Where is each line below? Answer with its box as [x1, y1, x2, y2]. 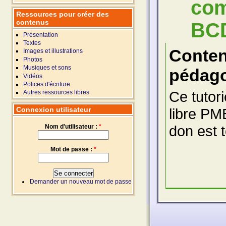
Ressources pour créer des [16, 10, 109, 18]
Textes [23, 39, 41, 47]
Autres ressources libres [23, 89, 89, 96]
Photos [23, 55, 42, 63]
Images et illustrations [23, 47, 83, 55]
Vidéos [23, 72, 42, 80]
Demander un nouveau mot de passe [30, 178, 132, 186]
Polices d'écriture [23, 80, 70, 88]
